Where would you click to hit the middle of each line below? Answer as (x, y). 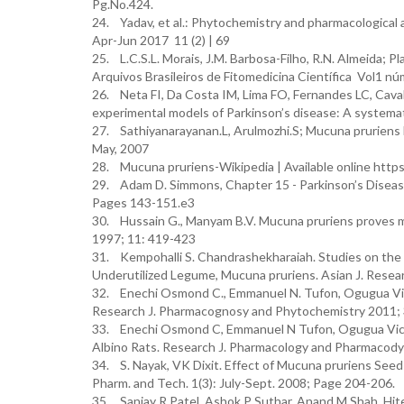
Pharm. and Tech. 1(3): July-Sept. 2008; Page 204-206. (243, 383)
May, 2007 (120, 148)
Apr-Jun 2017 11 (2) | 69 (161, 40)
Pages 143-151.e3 (143, 202)
